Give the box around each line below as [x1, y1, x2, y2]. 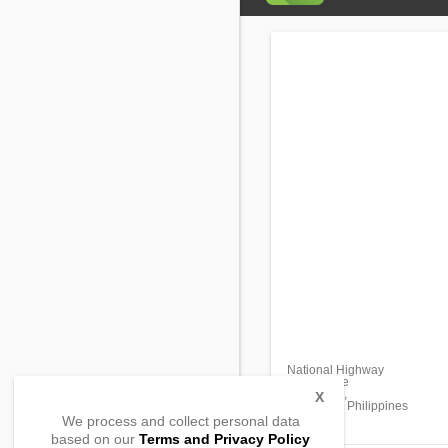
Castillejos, [287, 387, 347, 401]
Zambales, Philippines [287, 399, 408, 413]
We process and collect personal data [61, 413, 300, 429]
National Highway [287, 363, 384, 377]
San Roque [287, 375, 349, 389]
